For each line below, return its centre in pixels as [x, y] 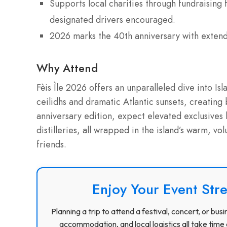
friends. [51, 144]
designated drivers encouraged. [112, 20]
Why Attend [67, 68]
